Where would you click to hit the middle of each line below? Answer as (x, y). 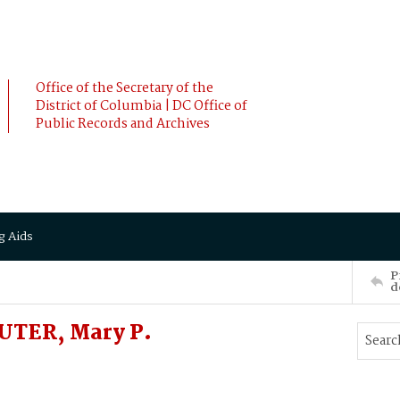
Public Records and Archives (123, 124)
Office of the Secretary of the (125, 88)
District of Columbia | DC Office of (142, 106)
